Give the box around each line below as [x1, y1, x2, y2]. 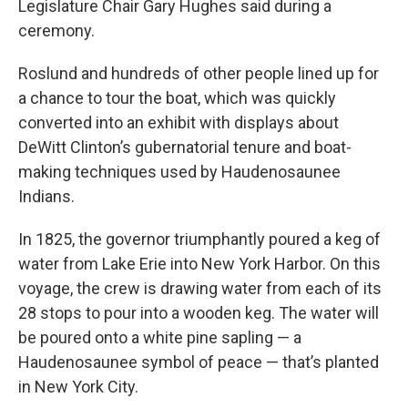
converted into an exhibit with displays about [18, 113, 339, 133]
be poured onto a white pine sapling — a [18, 328, 301, 348]
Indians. [18, 187, 75, 207]
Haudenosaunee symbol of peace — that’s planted [18, 352, 379, 372]
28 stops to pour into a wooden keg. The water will [18, 303, 379, 323]
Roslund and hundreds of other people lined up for [18, 64, 379, 84]
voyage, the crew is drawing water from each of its [18, 279, 382, 299]
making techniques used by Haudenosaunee [18, 162, 341, 182]
